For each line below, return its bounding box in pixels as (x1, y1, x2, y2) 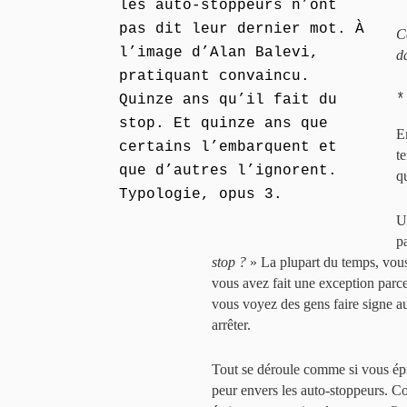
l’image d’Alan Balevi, (119, 45, 319, 61)
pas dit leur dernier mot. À (119, 21, 364, 37)
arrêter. (212, 317, 251, 333)
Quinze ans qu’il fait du (119, 92, 337, 108)
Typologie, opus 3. (119, 186, 283, 203)
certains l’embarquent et (119, 139, 337, 155)
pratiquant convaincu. (119, 68, 310, 84)
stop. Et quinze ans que (119, 115, 328, 132)
